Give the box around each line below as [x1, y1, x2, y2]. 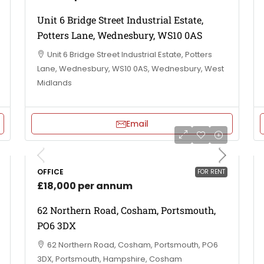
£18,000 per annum [37, 179, 133, 193]
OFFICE [37, 167, 64, 177]
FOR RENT [197, 167, 225, 176]
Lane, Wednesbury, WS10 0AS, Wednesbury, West [37, 63, 224, 74]
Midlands [37, 77, 72, 88]
